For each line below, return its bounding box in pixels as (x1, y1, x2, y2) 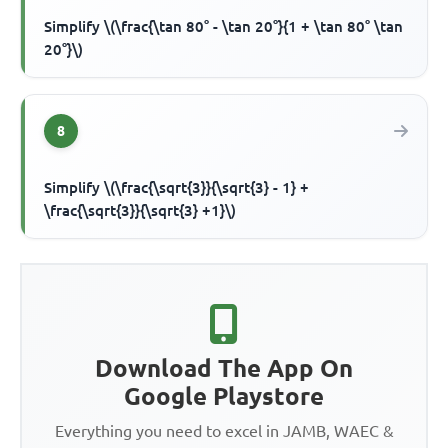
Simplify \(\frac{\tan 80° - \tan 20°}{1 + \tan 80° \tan (44, 18, 404, 36)
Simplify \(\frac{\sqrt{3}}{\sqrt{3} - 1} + (44, 179, 310, 197)
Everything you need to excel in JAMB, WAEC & (54, 422, 394, 441)
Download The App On (95, 355, 353, 383)
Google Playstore (124, 383, 324, 411)
